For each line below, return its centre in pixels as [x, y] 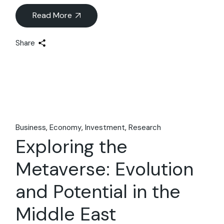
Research [145, 128]
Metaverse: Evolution [105, 169]
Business [31, 128]
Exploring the [72, 147]
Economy [66, 128]
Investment [105, 128]
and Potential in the [98, 192]
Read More [52, 15]
